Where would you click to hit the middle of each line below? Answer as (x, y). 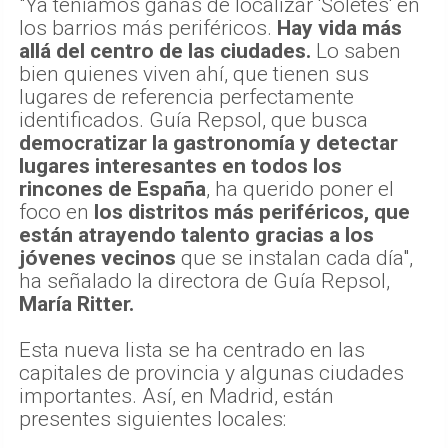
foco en (56, 212)
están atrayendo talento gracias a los (196, 235)
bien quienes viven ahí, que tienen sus (194, 74)
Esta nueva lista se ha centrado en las (192, 350)
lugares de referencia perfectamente (186, 97)
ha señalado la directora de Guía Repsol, (204, 281)
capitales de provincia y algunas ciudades (211, 373)
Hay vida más (339, 28)
